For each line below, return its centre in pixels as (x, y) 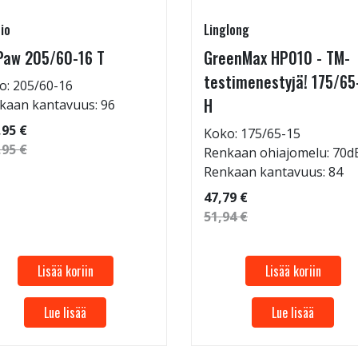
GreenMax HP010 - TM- (277, 58)
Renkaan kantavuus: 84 (273, 172)
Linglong (227, 30)
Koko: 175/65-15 (252, 133)
